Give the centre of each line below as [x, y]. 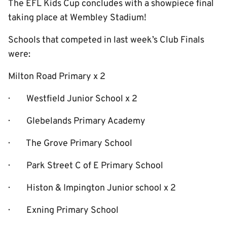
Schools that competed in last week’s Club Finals [106, 40]
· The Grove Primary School [70, 144]
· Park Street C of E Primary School [86, 166]
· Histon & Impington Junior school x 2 [92, 188]
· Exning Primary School [63, 211]
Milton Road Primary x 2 [57, 77]
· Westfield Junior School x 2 [73, 99]
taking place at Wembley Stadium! [77, 18]
